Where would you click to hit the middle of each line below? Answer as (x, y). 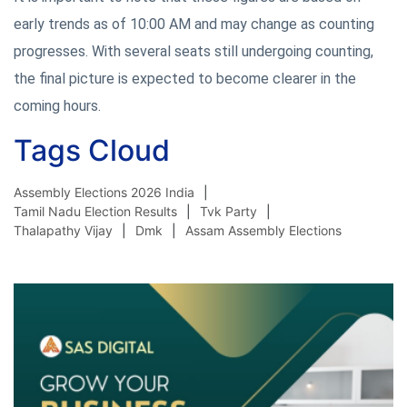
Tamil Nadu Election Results (95, 211)
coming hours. (57, 105)
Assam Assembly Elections (263, 230)
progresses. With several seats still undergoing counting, (194, 51)
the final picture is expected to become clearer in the (185, 78)
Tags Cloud (92, 150)
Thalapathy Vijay (63, 230)
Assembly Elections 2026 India (104, 192)
